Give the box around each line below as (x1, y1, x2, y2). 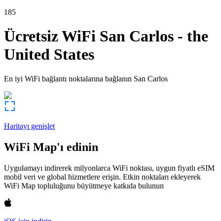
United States (4, 45, 94, 64)
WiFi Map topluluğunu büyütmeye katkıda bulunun (4, 181, 164, 190)
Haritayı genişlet (4, 121, 55, 130)
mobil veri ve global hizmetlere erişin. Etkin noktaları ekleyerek (4, 172, 201, 181)
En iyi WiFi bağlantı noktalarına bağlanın (4, 74, 132, 83)
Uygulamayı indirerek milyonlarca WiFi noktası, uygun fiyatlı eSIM (4, 163, 215, 172)
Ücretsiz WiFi (4, 27, 96, 45)
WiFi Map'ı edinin (4, 140, 98, 153)
